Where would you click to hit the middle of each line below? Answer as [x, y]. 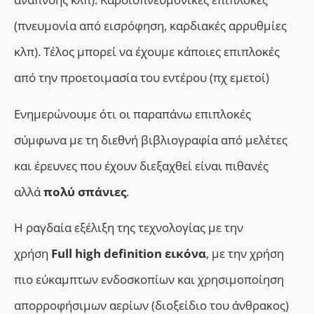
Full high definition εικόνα [129, 254]
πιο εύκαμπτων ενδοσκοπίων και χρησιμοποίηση [149, 280]
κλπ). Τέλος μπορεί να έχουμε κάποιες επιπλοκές [147, 52]
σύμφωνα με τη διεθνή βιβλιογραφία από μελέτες [151, 139]
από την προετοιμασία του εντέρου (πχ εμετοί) [142, 78]
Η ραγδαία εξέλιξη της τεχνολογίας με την [129, 228]
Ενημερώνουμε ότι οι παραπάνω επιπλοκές [132, 114]
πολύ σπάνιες [85, 191]
